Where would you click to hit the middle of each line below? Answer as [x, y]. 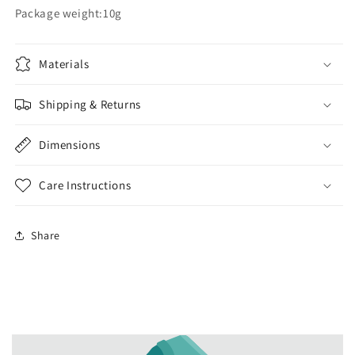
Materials [64, 64]
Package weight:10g [70, 13]
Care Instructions [85, 185]
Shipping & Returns [90, 104]
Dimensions [70, 145]
